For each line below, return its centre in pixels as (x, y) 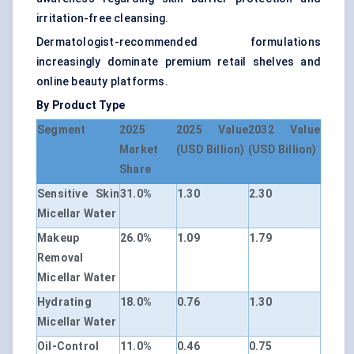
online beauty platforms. (102, 82)
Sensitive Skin (78, 194)
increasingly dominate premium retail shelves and (179, 62)
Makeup (58, 238)
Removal (60, 258)
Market (139, 150)
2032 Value (284, 130)
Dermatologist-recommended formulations (179, 42)
